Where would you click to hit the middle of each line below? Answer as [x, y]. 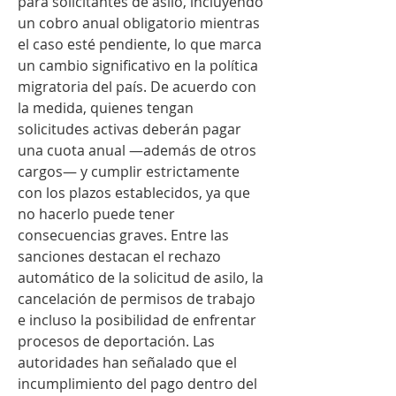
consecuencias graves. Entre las [123, 235]
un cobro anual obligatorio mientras [139, 23]
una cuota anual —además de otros [137, 150]
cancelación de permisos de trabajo [137, 298]
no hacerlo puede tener [96, 213]
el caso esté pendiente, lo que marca [140, 44]
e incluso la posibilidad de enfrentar [137, 320]
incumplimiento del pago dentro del [137, 383]
